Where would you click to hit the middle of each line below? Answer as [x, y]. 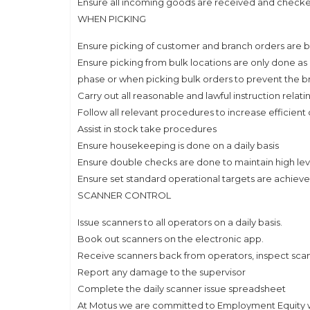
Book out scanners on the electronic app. [171, 239]
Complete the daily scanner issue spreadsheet [182, 289]
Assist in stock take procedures [147, 129]
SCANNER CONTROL [124, 195]
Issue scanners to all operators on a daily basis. [180, 222]
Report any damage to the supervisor [162, 272]
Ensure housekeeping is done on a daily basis [178, 145]
